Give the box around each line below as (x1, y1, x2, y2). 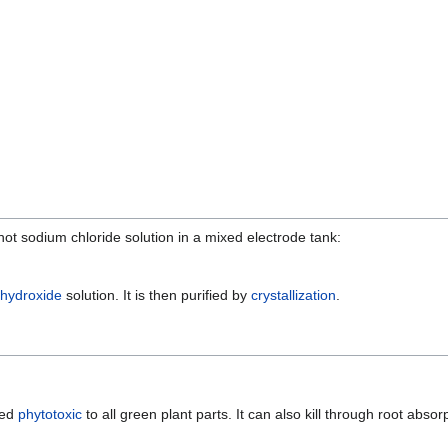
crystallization (251, 287, 336, 304)
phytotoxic (18, 406, 82, 423)
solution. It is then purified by (62, 287, 251, 304)
